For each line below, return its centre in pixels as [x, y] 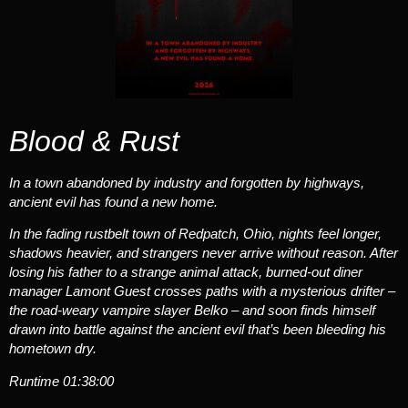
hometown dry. [53, 349]
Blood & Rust [94, 142]
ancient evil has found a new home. [113, 202]
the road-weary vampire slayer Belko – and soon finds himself [192, 311]
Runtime [36, 381]
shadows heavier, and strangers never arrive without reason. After [204, 253]
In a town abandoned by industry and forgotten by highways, [187, 183]
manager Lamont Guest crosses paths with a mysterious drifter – [202, 291]
